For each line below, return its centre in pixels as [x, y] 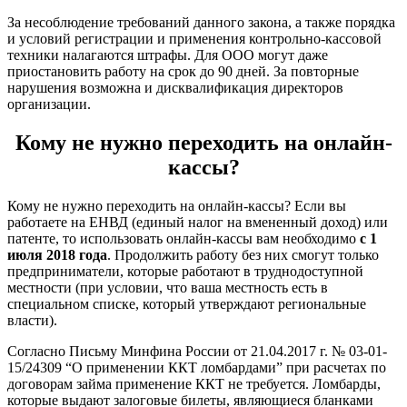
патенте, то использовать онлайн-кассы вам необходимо [184, 239]
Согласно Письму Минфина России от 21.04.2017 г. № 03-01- [197, 352]
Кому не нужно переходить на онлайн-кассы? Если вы [177, 206]
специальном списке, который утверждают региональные [187, 304]
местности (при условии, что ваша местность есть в [168, 288]
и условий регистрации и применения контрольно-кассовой [194, 39]
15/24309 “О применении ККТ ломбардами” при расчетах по [197, 368]
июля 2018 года [57, 255]
